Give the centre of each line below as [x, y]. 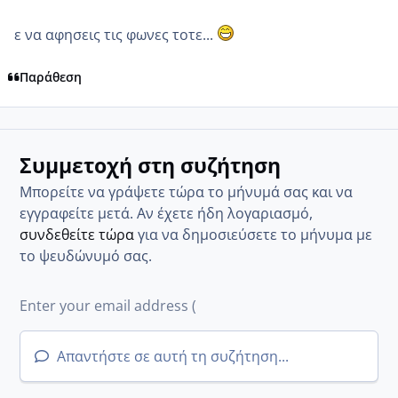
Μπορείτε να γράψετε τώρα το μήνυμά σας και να [187, 191]
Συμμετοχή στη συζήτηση [151, 165]
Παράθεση [50, 76]
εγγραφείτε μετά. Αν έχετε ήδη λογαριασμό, [167, 213]
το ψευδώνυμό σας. [86, 255]
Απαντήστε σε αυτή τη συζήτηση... [171, 356]
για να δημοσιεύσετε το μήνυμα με [254, 234]
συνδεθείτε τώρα [77, 234]
